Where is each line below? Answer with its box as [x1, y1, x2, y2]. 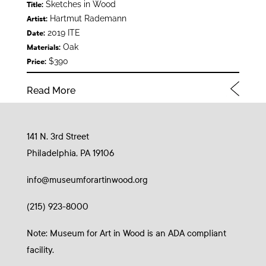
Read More [26, 84, 75, 96]
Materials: [26, 43, 61, 52]
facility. [26, 244, 54, 255]
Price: [26, 57, 46, 66]
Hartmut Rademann [47, 13, 126, 23]
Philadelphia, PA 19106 [26, 147, 114, 159]
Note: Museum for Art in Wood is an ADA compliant [26, 227, 226, 239]
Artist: [26, 14, 47, 23]
